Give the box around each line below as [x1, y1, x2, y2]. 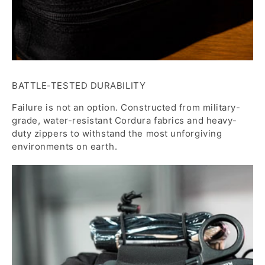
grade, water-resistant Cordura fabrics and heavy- [12, 114, 237, 126]
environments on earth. [12, 140, 118, 152]
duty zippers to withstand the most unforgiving [12, 127, 222, 139]
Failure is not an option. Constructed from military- [12, 101, 241, 113]
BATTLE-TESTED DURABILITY [12, 79, 146, 91]
